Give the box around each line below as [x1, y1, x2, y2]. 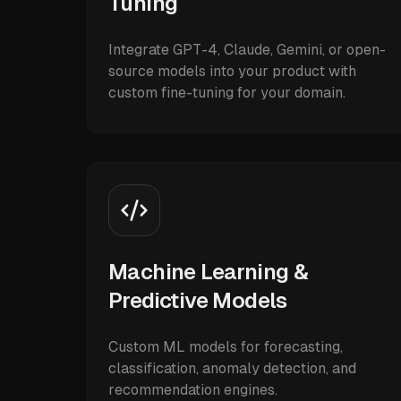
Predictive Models [108, 288, 287, 312]
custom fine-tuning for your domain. [108, 84, 346, 101]
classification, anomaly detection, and [108, 360, 356, 377]
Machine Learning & [108, 260, 309, 284]
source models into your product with [108, 63, 356, 80]
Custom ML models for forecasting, [108, 338, 343, 355]
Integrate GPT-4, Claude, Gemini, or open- [108, 41, 386, 58]
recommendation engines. [108, 381, 277, 398]
